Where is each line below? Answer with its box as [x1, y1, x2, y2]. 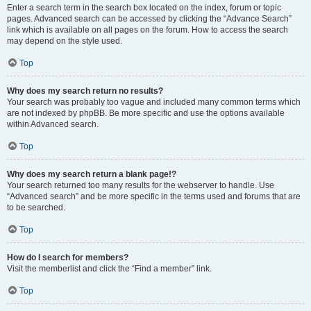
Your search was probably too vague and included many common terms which [7, 97, 301, 107]
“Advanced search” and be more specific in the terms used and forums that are [7, 192, 301, 201]
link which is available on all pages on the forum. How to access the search [7, 25, 288, 35]
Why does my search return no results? [7, 86, 163, 96]
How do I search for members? [7, 253, 128, 262]
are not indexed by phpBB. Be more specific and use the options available [7, 108, 285, 118]
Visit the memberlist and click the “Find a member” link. [7, 264, 212, 274]
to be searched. [7, 203, 65, 212]
